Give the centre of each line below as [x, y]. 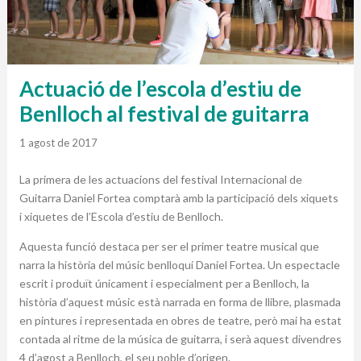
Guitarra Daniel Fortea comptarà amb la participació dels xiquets [178, 198]
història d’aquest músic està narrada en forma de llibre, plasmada [180, 302]
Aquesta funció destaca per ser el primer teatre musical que [169, 247]
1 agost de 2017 [58, 143]
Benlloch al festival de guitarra [164, 114]
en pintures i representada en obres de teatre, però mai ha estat [180, 321]
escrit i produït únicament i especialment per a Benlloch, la [164, 284]
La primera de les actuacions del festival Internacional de [160, 180]
